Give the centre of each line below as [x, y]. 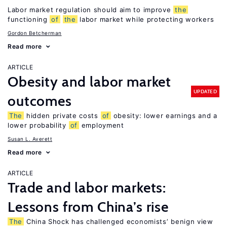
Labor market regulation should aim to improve [91, 10]
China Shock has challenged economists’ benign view [119, 221]
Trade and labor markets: [87, 187]
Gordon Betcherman [35, 33]
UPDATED [205, 91]
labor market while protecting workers [146, 19]
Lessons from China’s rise [88, 207]
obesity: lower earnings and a [164, 116]
